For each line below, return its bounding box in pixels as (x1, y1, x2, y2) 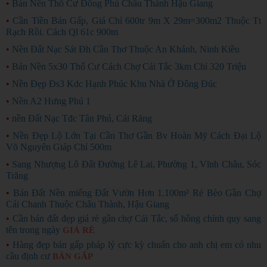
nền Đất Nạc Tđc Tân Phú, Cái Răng (12, 113, 152, 123)
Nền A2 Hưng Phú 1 (12, 96, 91, 106)
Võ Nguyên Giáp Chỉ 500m (6, 142, 111, 152)
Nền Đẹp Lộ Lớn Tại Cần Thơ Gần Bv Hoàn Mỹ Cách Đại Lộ (13, 131, 262, 141)
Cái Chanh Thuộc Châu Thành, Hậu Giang (6, 199, 169, 209)
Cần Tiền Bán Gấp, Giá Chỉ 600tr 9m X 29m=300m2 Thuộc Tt (13, 15, 262, 26)
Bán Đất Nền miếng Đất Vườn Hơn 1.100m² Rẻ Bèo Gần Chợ (13, 188, 262, 198)
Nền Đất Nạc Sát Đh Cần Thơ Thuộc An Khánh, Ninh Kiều (12, 44, 240, 54)
